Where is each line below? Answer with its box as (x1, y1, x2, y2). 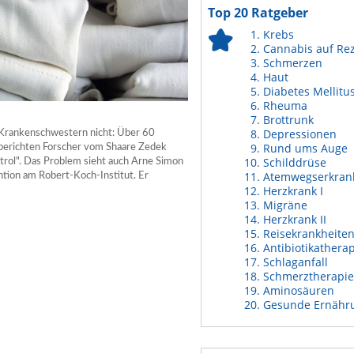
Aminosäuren (263, 283, 334, 298)
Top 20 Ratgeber (208, 4, 308, 21)
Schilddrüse (263, 155, 326, 170)
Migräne (263, 198, 307, 213)
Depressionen (263, 126, 337, 141)
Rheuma (263, 98, 307, 113)
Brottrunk (263, 112, 314, 127)
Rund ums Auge (263, 141, 348, 156)
